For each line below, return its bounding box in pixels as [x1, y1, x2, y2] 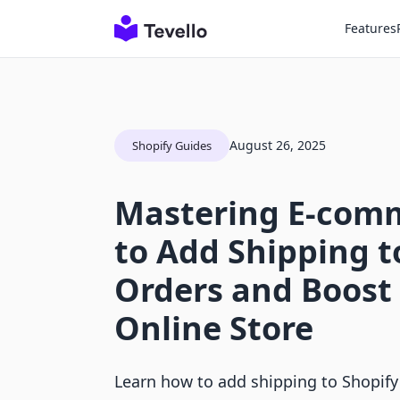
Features [345, 20, 396, 37]
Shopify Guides [132, 137, 212, 154]
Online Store [114, 306, 313, 350]
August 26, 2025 [229, 137, 326, 154]
